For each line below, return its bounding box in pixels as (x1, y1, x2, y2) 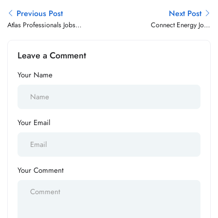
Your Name (18, 70, 53, 80)
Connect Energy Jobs (151, 20, 211, 30)
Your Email (18, 117, 50, 128)
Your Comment (18, 165, 64, 176)
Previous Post (17, 8, 63, 19)
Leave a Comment (18, 49, 86, 62)
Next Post (169, 8, 201, 19)
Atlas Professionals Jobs (7, 20, 75, 30)
